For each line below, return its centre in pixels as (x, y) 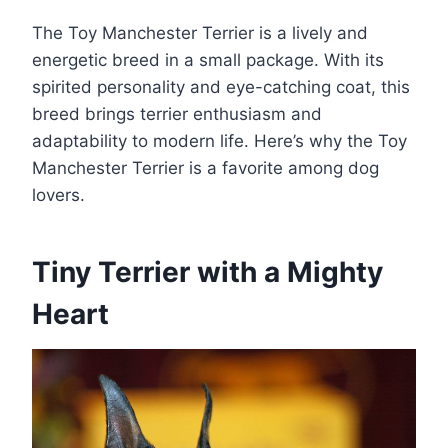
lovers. (58, 195)
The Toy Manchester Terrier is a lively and (200, 33)
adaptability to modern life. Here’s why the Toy (219, 141)
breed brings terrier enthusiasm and (177, 114)
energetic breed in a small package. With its (208, 60)
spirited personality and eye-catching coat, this (221, 87)
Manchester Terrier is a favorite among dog (205, 168)
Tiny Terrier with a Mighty (207, 272)
